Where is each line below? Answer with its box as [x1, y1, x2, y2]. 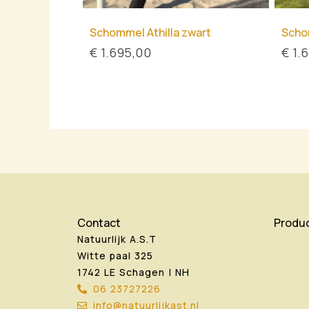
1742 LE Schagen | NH [77, 266, 190, 279]
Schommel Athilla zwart [90, 25, 211, 41]
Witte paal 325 [77, 249, 153, 263]
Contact [77, 215, 121, 231]
